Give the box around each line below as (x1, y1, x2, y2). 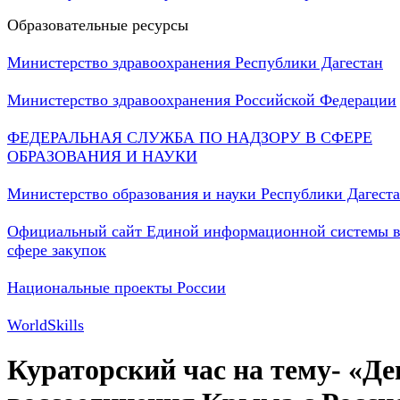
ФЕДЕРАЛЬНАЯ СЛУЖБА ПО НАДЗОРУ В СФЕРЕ (7, 129, 372, 146)
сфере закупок (7, 241, 106, 259)
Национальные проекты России (7, 279, 226, 296)
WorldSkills (7, 316, 84, 334)
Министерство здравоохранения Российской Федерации (7, 91, 396, 109)
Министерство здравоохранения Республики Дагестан (7, 54, 383, 71)
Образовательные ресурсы (7, 16, 188, 34)
